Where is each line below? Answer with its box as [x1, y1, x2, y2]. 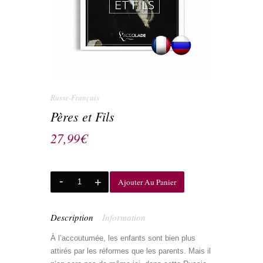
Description [50, 211, 93, 223]
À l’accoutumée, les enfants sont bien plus [50, 233, 195, 242]
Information [102, 211, 146, 223]
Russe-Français [50, 92, 99, 103]
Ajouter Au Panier [118, 176, 176, 187]
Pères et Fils [50, 107, 114, 125]
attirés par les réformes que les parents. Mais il [50, 246, 211, 255]
